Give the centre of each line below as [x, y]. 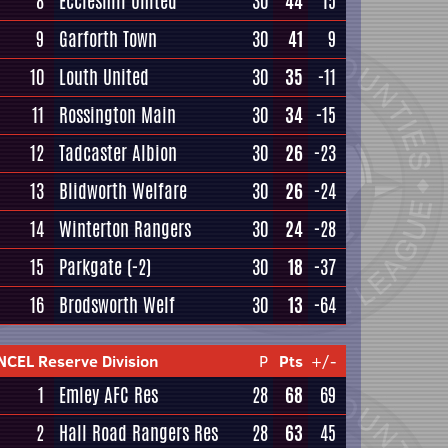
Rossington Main [117, 115]
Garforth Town [108, 39]
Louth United [104, 77]
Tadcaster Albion [118, 153]
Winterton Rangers [125, 229]
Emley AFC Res [108, 395]
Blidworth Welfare [123, 191]
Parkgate [90, 267]
